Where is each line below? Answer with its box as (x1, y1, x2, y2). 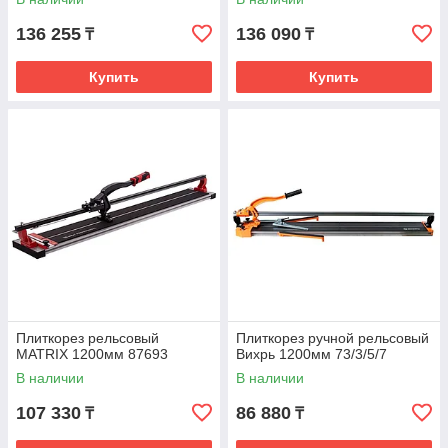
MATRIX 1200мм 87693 (16, 346, 168, 362)
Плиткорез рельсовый (16, 330, 159, 346)
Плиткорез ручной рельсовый (236, 330, 429, 346)
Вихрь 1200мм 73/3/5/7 (236, 346, 387, 362)
